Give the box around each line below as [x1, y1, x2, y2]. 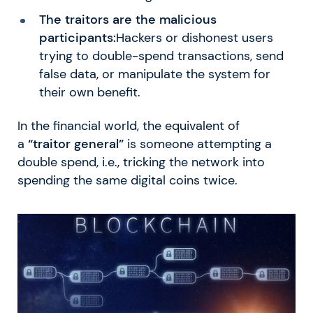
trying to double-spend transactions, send [38, 48, 284, 64]
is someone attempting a [124, 136, 272, 152]
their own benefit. [38, 84, 140, 100]
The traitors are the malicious [38, 11, 217, 27]
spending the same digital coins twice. [17, 172, 238, 188]
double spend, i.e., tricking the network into [17, 154, 265, 170]
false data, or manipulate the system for [38, 66, 270, 82]
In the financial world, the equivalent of [17, 117, 240, 133]
